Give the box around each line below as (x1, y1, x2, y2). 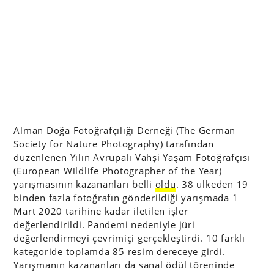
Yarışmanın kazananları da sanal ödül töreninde (13, 259, 235, 271)
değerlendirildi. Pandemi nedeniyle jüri (13, 218, 195, 231)
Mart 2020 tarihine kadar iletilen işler (13, 205, 188, 217)
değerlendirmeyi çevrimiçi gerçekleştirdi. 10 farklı (13, 232, 245, 244)
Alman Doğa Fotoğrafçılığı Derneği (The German (13, 124, 236, 136)
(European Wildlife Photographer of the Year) (13, 165, 222, 177)
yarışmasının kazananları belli (13, 178, 155, 190)
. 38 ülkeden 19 (176, 178, 249, 190)
